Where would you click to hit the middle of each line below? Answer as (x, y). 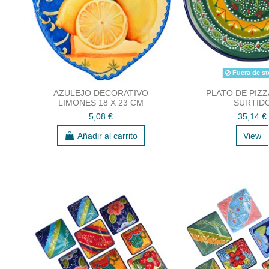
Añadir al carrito (107, 135)
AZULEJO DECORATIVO (101, 93)
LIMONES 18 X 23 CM (101, 102)
